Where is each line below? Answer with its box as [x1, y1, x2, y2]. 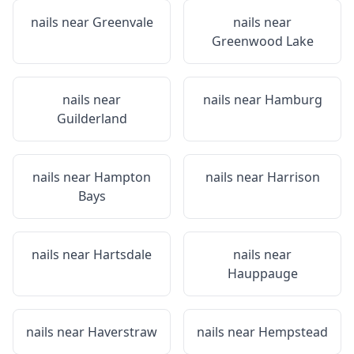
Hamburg [264, 91, 322, 108]
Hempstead [258, 323, 328, 341]
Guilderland [56, 110, 127, 127]
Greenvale [92, 13, 153, 31]
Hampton [94, 168, 151, 186]
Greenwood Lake [211, 32, 314, 50]
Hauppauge [227, 265, 298, 282]
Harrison [266, 168, 320, 186]
